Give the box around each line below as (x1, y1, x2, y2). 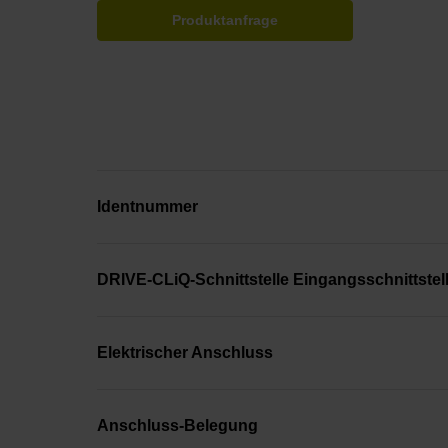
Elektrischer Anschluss (97, 343, 273, 361)
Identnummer (97, 197, 198, 215)
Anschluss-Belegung (97, 416, 258, 434)
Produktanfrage (172, 12, 278, 28)
